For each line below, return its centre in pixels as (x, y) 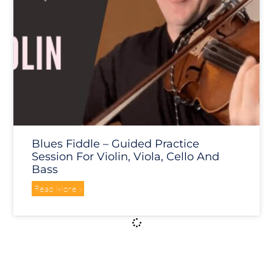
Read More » (58, 188)
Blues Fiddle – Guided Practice (116, 144)
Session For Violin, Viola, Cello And (126, 156)
